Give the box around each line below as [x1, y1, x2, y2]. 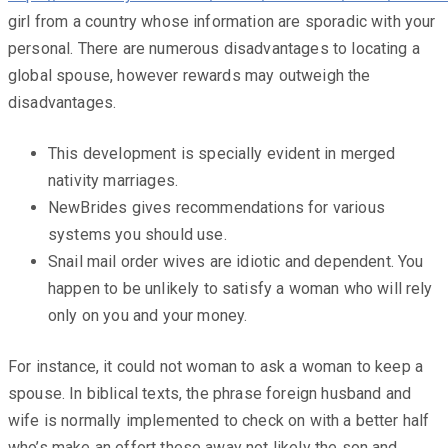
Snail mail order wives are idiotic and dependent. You [48, 251, 424, 271]
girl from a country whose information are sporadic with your [8, 11, 436, 31]
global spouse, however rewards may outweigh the [8, 65, 371, 85]
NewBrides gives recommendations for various [48, 197, 385, 217]
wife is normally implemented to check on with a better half [8, 410, 430, 430]
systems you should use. [48, 224, 227, 244]
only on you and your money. [48, 305, 248, 325]
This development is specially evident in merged [48, 143, 396, 163]
